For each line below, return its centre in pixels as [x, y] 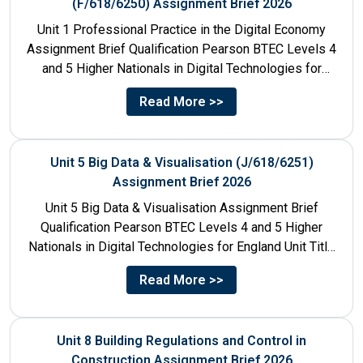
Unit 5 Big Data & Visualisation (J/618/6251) [181, 162]
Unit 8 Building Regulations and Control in [181, 340]
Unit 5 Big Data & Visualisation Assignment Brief [181, 207]
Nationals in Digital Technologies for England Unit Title [181, 246]
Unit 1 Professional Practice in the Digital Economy [181, 29]
